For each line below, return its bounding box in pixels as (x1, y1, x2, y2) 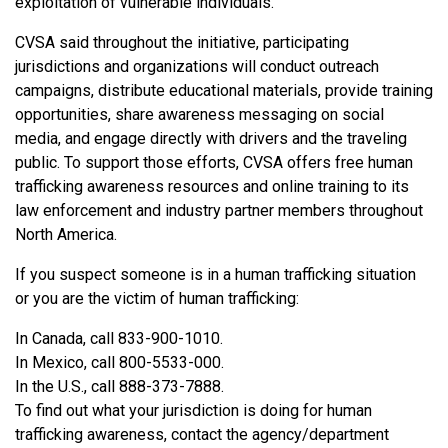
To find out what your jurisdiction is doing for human (15, 400, 372, 420)
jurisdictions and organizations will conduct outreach (15, 56, 379, 76)
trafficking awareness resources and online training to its (15, 176, 409, 196)
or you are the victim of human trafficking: (15, 288, 299, 308)
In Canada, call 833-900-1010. (15, 328, 223, 348)
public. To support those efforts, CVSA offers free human (15, 152, 413, 172)
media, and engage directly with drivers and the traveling (15, 128, 407, 148)
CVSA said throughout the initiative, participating (15, 32, 349, 52)
